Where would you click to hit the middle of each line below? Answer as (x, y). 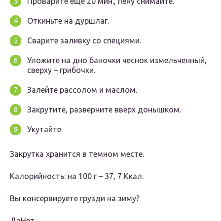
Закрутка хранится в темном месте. (77, 154)
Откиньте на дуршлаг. (68, 21)
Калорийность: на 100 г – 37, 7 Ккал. (77, 176)
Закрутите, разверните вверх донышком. (104, 110)
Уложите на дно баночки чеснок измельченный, (117, 60)
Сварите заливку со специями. (84, 41)
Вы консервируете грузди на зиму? (75, 199)
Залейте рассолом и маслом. (82, 90)
